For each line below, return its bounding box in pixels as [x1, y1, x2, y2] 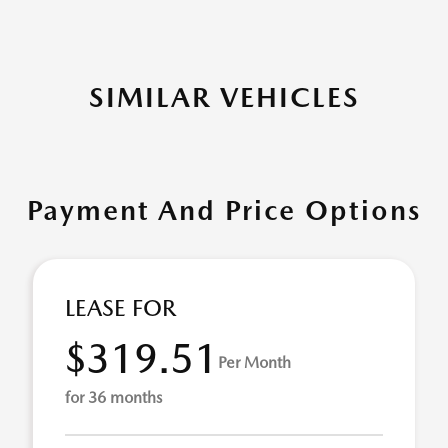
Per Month [218, 352, 291, 372]
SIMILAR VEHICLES [88, 80, 360, 114]
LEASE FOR [65, 294, 176, 322]
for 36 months [65, 388, 162, 407]
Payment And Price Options [27, 193, 421, 227]
